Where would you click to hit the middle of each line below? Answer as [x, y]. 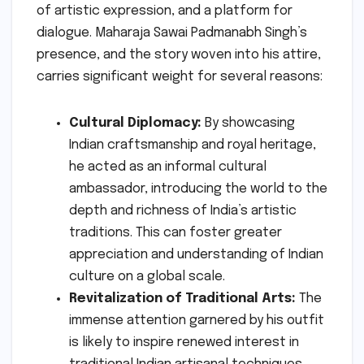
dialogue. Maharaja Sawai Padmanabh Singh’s [172, 33]
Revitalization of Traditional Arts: [182, 299]
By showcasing [248, 123]
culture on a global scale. [147, 277]
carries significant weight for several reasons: [180, 77]
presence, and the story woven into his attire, [179, 55]
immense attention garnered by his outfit [197, 321]
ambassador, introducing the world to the [198, 189]
